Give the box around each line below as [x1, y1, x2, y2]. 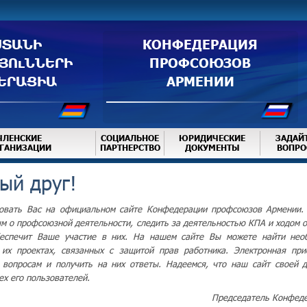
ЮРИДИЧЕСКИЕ [179, 133, 245, 143]
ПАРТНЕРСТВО [99, 143, 160, 153]
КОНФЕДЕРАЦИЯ [143, 35, 258, 52]
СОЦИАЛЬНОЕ [101, 133, 159, 143]
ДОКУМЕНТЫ [184, 143, 240, 153]
